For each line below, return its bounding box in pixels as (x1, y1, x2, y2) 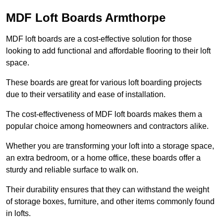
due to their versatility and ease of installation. (6, 90, 166, 99)
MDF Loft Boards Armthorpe (6, 11, 166, 25)
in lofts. (6, 209, 31, 218)
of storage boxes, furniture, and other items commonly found (6, 197, 215, 206)
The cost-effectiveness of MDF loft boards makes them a (6, 110, 202, 119)
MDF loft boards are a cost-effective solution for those (6, 35, 192, 44)
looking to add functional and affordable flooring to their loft (6, 47, 211, 55)
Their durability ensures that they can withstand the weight (6, 185, 209, 194)
